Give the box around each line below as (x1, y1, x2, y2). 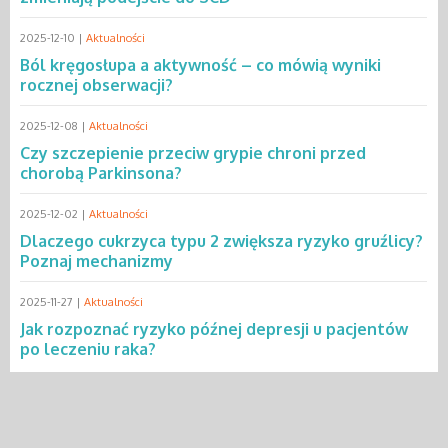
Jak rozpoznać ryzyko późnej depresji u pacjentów (20, 318, 408, 339)
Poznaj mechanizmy (20, 250, 173, 271)
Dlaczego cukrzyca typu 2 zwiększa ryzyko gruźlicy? (20, 230, 423, 251)
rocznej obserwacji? (20, 74, 173, 95)
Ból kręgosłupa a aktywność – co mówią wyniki (20, 54, 381, 75)
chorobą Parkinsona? (20, 162, 182, 183)
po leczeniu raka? (20, 338, 156, 359)
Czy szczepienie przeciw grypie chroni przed (20, 142, 366, 163)
